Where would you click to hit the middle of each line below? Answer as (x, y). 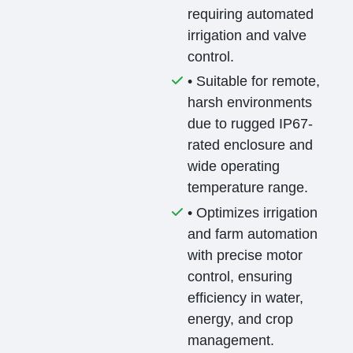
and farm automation (253, 234)
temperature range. (248, 188)
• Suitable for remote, (254, 82)
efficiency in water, (246, 297)
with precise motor (245, 255)
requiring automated (251, 14)
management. (231, 340)
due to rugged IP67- (251, 124)
